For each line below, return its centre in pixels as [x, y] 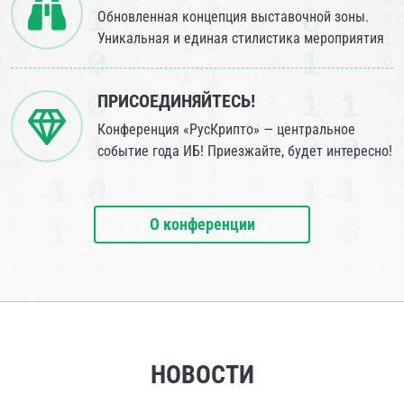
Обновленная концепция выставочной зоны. [233, 17]
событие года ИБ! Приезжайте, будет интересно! [245, 151]
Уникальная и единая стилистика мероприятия [241, 39]
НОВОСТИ [202, 375]
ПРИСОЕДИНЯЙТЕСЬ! [176, 101]
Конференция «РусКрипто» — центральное [226, 130]
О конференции [202, 225]
